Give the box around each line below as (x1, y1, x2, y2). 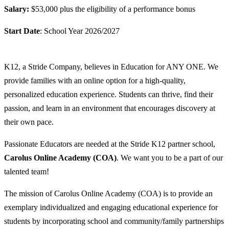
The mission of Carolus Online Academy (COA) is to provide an (4, 189, 213, 198)
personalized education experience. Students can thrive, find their (4, 90, 213, 99)
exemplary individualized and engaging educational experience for (4, 203, 218, 212)
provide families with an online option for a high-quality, (4, 76, 186, 85)
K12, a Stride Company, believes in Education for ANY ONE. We (4, 62, 218, 72)
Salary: (4, 5, 31, 14)
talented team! (4, 167, 49, 176)
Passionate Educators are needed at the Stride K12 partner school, (4, 140, 215, 149)
